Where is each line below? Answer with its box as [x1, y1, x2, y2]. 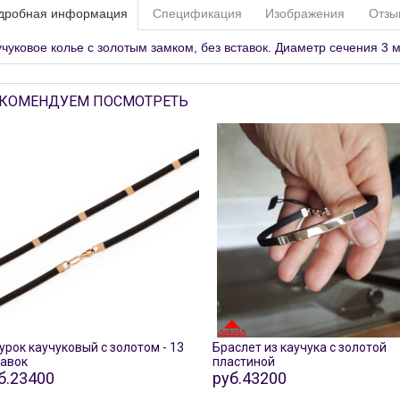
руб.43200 [212, 369, 287, 387]
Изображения [265, 5, 346, 21]
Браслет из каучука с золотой [212, 340, 387, 354]
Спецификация [152, 5, 242, 21]
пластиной [212, 354, 275, 369]
